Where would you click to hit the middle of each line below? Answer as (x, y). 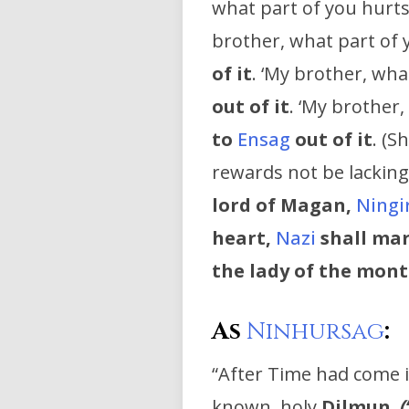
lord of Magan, (282, 205)
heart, (241, 238)
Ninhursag (315, 332)
